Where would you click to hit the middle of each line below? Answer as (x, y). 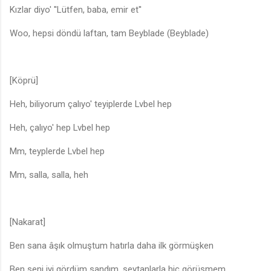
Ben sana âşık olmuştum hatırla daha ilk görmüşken (112, 246)
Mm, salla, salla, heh (49, 175)
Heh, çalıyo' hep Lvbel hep (60, 128)
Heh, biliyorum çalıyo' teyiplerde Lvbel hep (91, 104)
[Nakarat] (28, 222)
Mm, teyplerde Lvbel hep (57, 152)
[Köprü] (24, 81)
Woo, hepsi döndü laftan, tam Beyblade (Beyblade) (109, 34)
